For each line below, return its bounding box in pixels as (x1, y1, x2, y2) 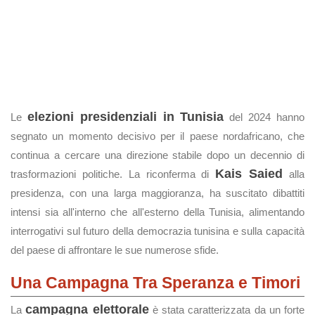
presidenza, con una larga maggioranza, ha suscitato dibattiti (11, 187, 304, 199)
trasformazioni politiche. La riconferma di (11, 168, 216, 180)
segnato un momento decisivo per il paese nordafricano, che (11, 130, 304, 142)
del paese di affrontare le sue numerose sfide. (11, 244, 219, 256)
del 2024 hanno (224, 111, 305, 123)
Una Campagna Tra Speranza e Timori (11, 274, 300, 292)
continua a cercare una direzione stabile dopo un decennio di (11, 149, 304, 161)
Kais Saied (215, 167, 283, 181)
